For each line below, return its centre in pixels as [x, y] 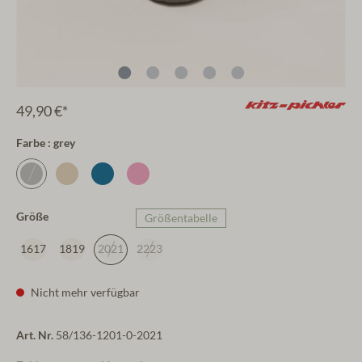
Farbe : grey [46, 143]
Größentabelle [181, 218]
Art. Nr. [36, 335]
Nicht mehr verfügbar [84, 292]
